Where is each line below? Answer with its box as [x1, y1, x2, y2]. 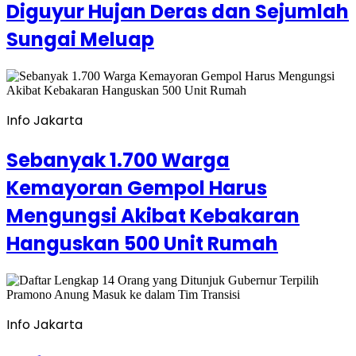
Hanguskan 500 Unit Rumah [6, 230, 278, 257]
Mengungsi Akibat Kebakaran [6, 203, 300, 230]
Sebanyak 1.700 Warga [6, 147, 230, 174]
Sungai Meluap [6, 26, 154, 53]
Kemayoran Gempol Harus [6, 175, 267, 202]
